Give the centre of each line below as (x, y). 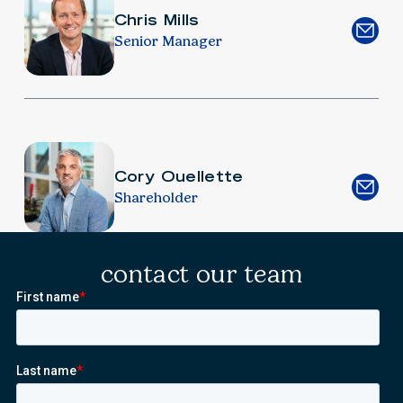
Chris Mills (157, 19)
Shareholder (156, 198)
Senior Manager (168, 40)
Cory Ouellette (179, 177)
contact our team (201, 274)
